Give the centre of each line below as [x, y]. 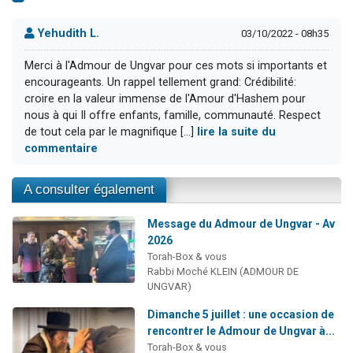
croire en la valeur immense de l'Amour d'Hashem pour [165, 99]
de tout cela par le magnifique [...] [111, 132]
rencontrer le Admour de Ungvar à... [241, 331]
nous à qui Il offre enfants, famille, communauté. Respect [173, 116]
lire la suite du [236, 132]
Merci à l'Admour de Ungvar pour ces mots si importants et [176, 66]
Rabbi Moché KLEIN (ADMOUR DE [223, 271]
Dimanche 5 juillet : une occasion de [240, 314]
